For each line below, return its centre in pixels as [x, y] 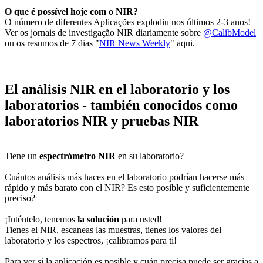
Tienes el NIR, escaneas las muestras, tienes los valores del [113, 230]
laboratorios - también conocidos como [121, 105]
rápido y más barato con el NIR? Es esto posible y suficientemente [127, 188]
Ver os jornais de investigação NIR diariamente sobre [104, 32]
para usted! [141, 220]
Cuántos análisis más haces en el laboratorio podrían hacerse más [124, 177]
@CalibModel [230, 32]
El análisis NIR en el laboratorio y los [117, 89]
